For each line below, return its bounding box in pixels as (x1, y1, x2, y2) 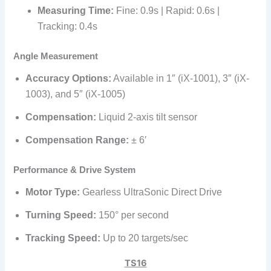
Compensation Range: (25, 134, 129, 145)
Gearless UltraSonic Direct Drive (80, 186, 223, 197)
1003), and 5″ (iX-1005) (25, 88, 126, 99)
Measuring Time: (38, 5, 114, 16)
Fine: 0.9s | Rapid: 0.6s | (114, 5, 220, 16)
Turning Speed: (25, 209, 97, 220)
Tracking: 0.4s (38, 21, 98, 31)
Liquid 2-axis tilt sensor (96, 111, 198, 122)
